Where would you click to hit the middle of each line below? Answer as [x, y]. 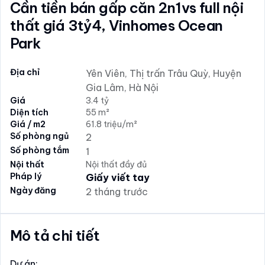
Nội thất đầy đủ [116, 164]
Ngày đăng [33, 190]
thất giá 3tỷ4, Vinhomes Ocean [117, 25]
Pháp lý [26, 176]
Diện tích [29, 112]
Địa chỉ [25, 72]
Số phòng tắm [40, 150]
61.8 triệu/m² [112, 124]
